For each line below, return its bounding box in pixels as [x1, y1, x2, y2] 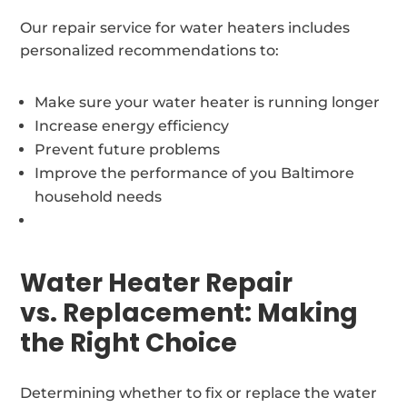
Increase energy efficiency [35, 116, 230, 134]
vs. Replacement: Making [20, 294, 359, 331]
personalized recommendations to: [20, 41, 280, 59]
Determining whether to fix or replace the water [20, 383, 378, 402]
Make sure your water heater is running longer [35, 93, 381, 111]
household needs [35, 187, 163, 205]
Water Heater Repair [20, 264, 293, 301]
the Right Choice [20, 324, 238, 361]
